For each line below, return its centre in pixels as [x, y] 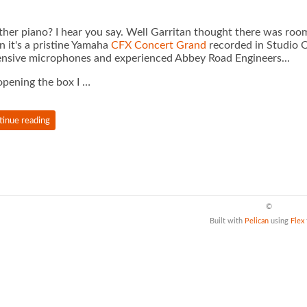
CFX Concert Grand [158, 45]
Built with [227, 221]
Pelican [257, 221]
